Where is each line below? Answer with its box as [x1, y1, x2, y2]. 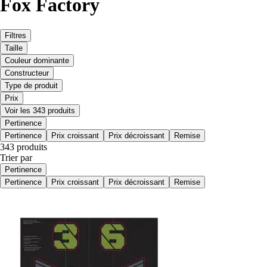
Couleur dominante [5, 55, 69, 65]
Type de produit [5, 80, 58, 90]
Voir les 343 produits [5, 105, 75, 115]
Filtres [5, 30, 26, 40]
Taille [5, 43, 23, 52]
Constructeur [5, 68, 49, 77]
